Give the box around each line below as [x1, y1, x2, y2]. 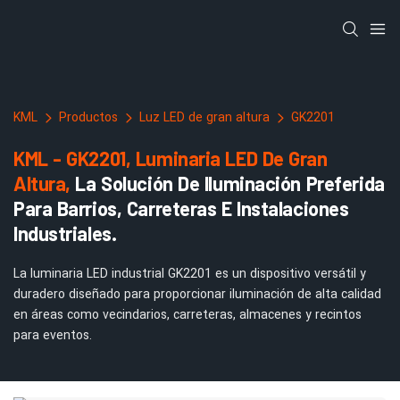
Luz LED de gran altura [139, 107, 270, 127]
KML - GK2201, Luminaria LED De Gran [13, 146, 328, 170]
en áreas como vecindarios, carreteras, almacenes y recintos [13, 304, 362, 324]
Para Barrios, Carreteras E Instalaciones [13, 196, 349, 220]
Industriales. [13, 221, 117, 245]
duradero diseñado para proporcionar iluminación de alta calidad [13, 284, 381, 304]
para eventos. [13, 325, 92, 345]
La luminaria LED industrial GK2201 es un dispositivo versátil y [13, 263, 366, 283]
